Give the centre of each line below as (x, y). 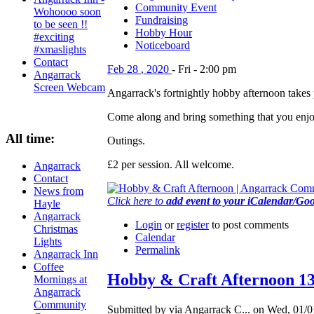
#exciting (54, 37)
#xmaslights (60, 50)
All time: (30, 139)
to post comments (249, 225)
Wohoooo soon (67, 12)
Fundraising (162, 20)
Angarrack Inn (66, 254)
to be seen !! (61, 25)
